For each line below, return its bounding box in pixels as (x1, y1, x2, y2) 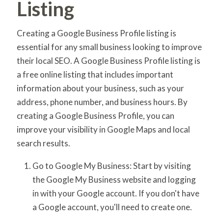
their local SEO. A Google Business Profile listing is (16, 55, 200, 66)
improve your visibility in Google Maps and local (16, 124, 190, 135)
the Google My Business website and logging (32, 174, 196, 185)
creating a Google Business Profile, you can (16, 110, 174, 121)
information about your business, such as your (16, 83, 184, 94)
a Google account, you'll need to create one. (32, 201, 192, 212)
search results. (16, 138, 70, 149)
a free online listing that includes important (16, 69, 173, 80)
